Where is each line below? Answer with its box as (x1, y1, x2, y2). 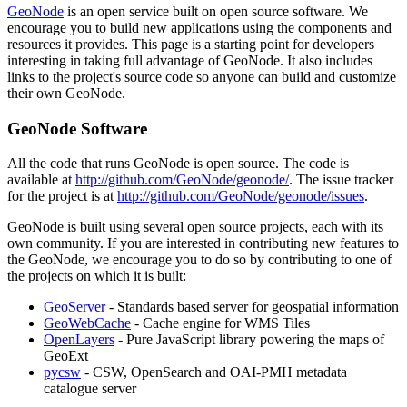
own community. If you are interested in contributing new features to (7, 235, 399, 252)
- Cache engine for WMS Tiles (131, 315, 310, 332)
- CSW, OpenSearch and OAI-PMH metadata (81, 364, 347, 381)
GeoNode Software (7, 118, 147, 138)
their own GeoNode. (7, 84, 125, 101)
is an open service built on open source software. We (64, 3, 368, 19)
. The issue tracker (289, 172, 393, 188)
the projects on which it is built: (7, 268, 186, 284)
